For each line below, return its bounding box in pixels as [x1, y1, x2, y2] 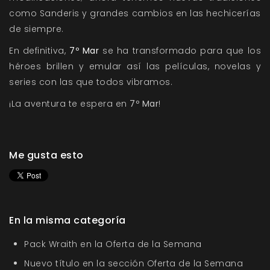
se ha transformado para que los [99, 45, 262, 57]
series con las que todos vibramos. [9, 76, 172, 89]
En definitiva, [9, 45, 70, 57]
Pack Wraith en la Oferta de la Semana [24, 238, 202, 251]
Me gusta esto [9, 148, 84, 163]
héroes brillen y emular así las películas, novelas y [9, 60, 261, 73]
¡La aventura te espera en [9, 98, 130, 110]
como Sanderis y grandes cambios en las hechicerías [9, 7, 261, 20]
